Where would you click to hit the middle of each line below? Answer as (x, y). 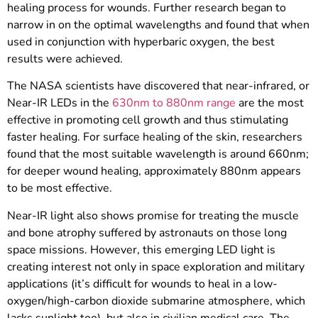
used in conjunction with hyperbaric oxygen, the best (141, 42)
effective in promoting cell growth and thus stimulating (148, 120)
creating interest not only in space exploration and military (156, 267)
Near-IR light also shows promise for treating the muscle (153, 215)
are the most (270, 103)
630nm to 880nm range (174, 103)
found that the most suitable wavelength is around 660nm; (158, 154)
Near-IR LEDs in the (60, 103)
